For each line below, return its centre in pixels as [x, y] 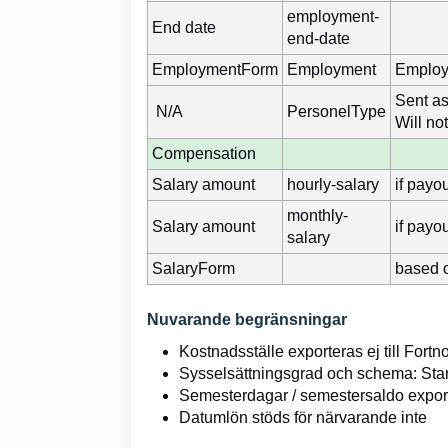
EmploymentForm [215, 69]
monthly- [317, 215]
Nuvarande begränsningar [247, 319]
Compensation [204, 153]
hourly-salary [333, 184]
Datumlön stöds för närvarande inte [303, 417]
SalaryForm [193, 268]
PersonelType [336, 111]
